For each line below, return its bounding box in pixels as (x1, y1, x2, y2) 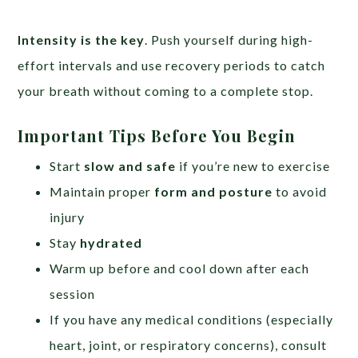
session (50, 285, 96, 301)
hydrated (80, 234, 143, 250)
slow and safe (84, 157, 177, 173)
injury (50, 209, 86, 225)
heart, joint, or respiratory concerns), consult (50, 336, 328, 352)
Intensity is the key (18, 31, 145, 47)
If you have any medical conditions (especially (50, 311, 334, 327)
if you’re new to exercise (176, 157, 331, 173)
